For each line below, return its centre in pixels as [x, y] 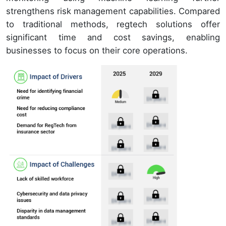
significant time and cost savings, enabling [113, 37]
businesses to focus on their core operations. [97, 50]
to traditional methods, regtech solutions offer [113, 24]
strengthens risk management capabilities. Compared [113, 11]
